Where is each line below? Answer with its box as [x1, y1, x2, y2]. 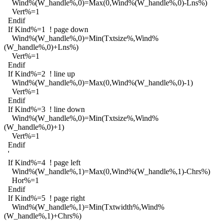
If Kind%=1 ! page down [4, 25, 88, 34]
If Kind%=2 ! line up [4, 69, 75, 78]
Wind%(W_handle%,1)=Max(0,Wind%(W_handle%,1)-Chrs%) [4, 167, 210, 176]
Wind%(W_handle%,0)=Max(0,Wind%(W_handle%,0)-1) [4, 78, 193, 87]
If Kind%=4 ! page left [4, 158, 80, 167]
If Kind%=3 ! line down [4, 105, 85, 113]
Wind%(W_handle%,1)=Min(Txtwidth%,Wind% [4, 202, 164, 211]
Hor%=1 [4, 176, 39, 184]
